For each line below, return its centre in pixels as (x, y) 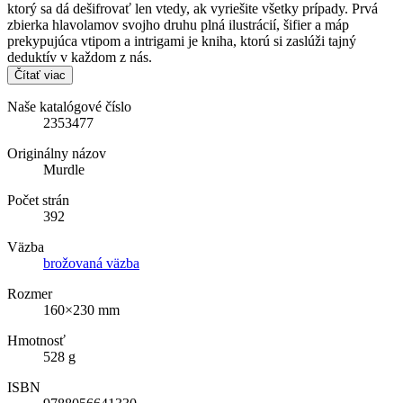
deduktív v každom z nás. (80, 58)
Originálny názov (57, 154)
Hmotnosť (36, 341)
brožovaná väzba (91, 264)
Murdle (64, 170)
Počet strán (38, 201)
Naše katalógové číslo (69, 107)
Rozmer (30, 294)
